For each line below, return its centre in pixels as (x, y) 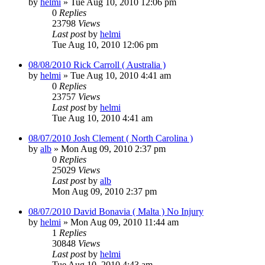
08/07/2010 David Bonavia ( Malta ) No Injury (116, 211)
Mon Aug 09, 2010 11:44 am (125, 222)
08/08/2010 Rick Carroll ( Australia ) (97, 64)
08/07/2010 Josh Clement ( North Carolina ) (111, 138)
